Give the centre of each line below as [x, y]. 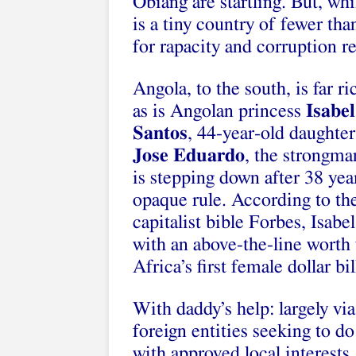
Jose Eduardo [189, 156]
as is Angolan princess [219, 111]
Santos [160, 133]
